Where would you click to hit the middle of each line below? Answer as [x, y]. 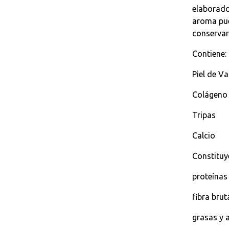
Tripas [204, 115]
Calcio [204, 135]
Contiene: [209, 54]
